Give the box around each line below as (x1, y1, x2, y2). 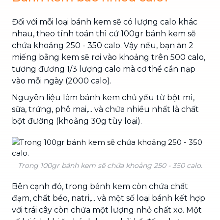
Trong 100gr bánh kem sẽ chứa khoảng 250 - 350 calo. (18, 161, 202, 170)
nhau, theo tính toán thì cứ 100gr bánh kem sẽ (12, 28, 196, 38)
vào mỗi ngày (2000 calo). (12, 76, 111, 85)
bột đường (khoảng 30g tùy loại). (12, 116, 142, 126)
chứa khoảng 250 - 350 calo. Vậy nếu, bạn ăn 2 (12, 40, 193, 50)
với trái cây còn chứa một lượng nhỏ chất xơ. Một (12, 205, 202, 215)
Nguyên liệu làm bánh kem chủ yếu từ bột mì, (12, 92, 194, 102)
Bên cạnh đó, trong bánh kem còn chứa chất (12, 181, 188, 191)
